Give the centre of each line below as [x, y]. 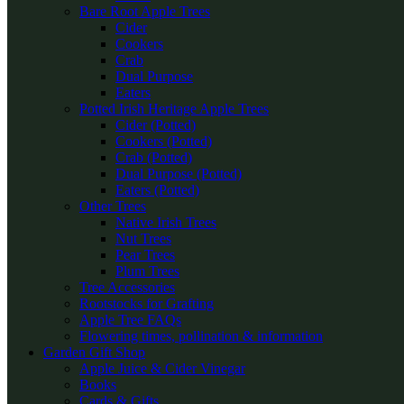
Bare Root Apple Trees [145, 11]
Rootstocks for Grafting [147, 303]
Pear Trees [145, 255]
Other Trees [113, 206]
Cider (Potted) [156, 125]
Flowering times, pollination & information [201, 336]
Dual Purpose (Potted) [179, 174]
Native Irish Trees [166, 222]
